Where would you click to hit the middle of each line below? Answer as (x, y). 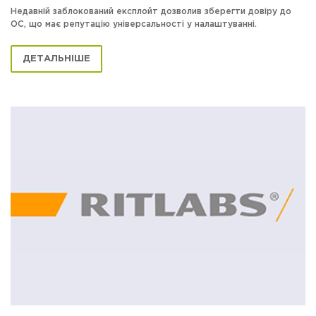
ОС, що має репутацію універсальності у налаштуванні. (134, 25)
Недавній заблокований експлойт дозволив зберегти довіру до (151, 12)
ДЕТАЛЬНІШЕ (56, 59)
